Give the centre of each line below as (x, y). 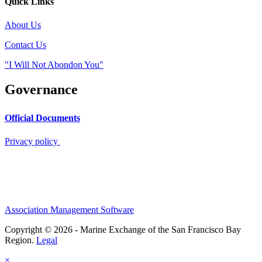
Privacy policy (31, 142)
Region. (20, 240)
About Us (23, 25)
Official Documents (42, 118)
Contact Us (25, 44)
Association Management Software (69, 210)
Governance (43, 89)
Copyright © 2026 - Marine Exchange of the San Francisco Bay (123, 230)
